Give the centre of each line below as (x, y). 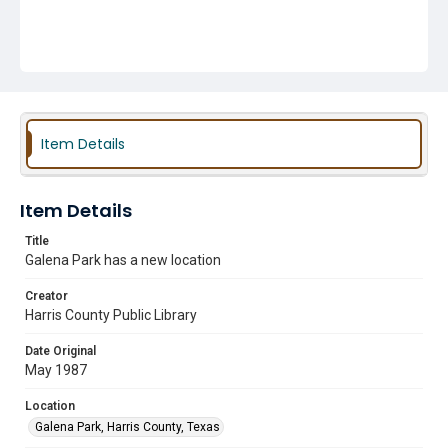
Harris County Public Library (111, 315)
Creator (46, 296)
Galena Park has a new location (123, 260)
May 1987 (56, 370)
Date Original (60, 351)
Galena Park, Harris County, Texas (127, 427)
